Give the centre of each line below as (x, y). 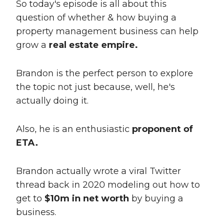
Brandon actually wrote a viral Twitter (98, 171)
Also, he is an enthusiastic (74, 129)
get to (30, 199)
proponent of (162, 129)
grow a (32, 45)
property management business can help (107, 32)
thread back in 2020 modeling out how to (108, 185)
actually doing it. (52, 101)
